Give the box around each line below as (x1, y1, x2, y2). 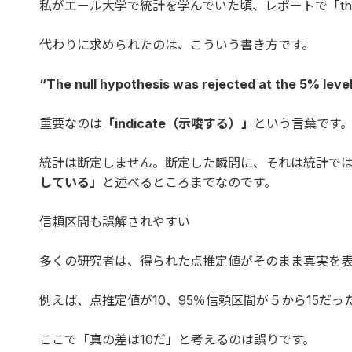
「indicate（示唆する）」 (102, 115, 254, 131)
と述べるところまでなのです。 (102, 174, 277, 190)
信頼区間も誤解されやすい (39, 213, 190, 229)
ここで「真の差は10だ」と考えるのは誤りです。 (39, 331, 315, 347)
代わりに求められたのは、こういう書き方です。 (39, 36, 314, 53)
